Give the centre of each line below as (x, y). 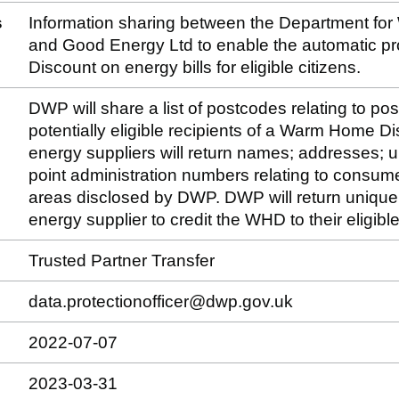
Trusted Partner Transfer (122, 261)
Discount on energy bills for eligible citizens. (195, 67)
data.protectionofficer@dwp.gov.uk (161, 301)
